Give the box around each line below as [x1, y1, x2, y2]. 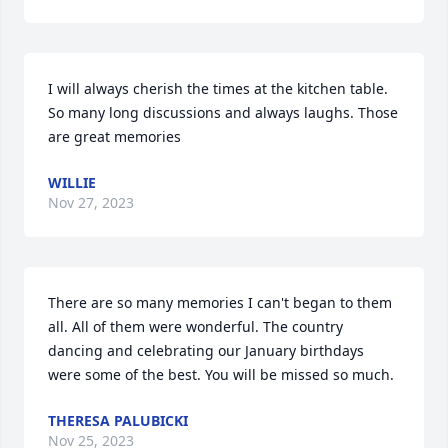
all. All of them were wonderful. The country [48, 317, 343, 336]
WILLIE [48, 173, 96, 192]
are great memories [48, 127, 181, 146]
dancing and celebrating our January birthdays [48, 341, 364, 360]
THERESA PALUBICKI [48, 411, 188, 430]
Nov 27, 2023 [48, 193, 134, 212]
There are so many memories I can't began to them [48, 293, 392, 312]
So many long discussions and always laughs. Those [48, 103, 398, 122]
